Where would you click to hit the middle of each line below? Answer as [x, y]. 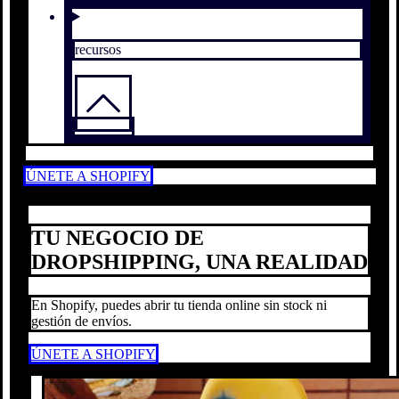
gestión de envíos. [81, 321]
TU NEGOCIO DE [118, 237]
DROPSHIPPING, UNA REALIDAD [199, 261]
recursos [98, 49]
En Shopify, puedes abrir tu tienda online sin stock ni [179, 305]
